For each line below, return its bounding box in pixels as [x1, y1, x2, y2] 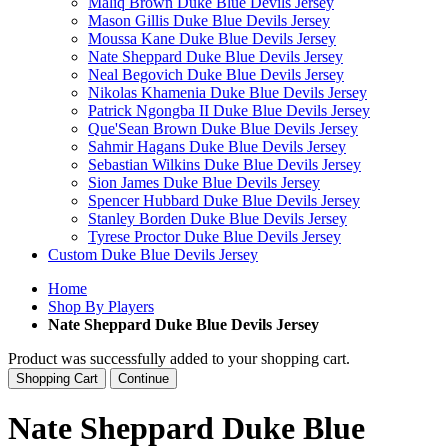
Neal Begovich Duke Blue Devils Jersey [88, 66, 344, 83]
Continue [118, 371, 169, 386]
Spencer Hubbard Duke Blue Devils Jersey [88, 192, 360, 209]
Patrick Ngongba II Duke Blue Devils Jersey [88, 102, 370, 119]
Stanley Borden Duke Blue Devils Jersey [88, 210, 347, 227]
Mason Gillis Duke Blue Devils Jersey [88, 12, 330, 29]
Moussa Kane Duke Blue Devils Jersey [88, 30, 336, 47]
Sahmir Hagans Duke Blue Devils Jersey [88, 138, 346, 155]
